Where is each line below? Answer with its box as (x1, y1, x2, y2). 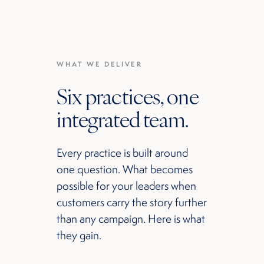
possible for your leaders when (57, 179, 196, 193)
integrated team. (57, 104, 189, 133)
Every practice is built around (57, 146, 188, 160)
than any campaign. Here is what (57, 212, 205, 226)
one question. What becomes (57, 162, 193, 176)
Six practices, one (57, 81, 199, 110)
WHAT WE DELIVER (57, 60, 143, 69)
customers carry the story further (57, 195, 207, 209)
